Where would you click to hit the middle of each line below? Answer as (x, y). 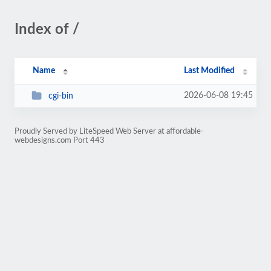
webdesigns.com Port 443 (60, 140)
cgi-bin (60, 96)
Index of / (47, 30)
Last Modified (210, 71)
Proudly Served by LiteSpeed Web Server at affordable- (109, 131)
